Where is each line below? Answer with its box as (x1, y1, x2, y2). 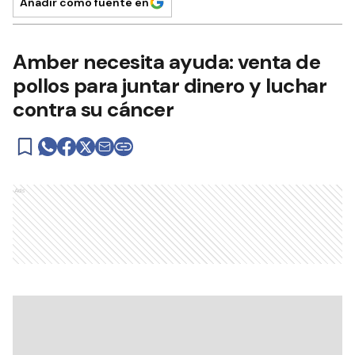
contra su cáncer (13, 96, 174, 123)
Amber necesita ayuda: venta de (13, 48, 320, 75)
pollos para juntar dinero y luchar (13, 72, 326, 99)
